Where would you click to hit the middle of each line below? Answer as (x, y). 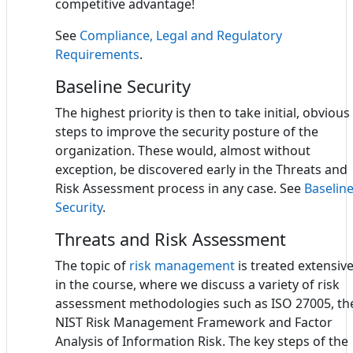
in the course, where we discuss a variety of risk (197, 284)
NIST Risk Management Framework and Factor (194, 322)
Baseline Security (123, 86)
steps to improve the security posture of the (187, 131)
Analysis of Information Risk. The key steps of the (202, 341)
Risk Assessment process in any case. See (180, 188)
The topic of (92, 265)
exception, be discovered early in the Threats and (201, 169)
